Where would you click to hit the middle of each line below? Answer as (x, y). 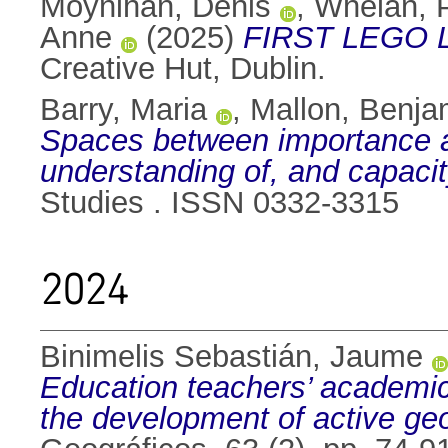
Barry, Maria (123, 110)
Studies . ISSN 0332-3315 (219, 203)
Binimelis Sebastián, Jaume (231, 357)
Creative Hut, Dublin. (183, 69)
